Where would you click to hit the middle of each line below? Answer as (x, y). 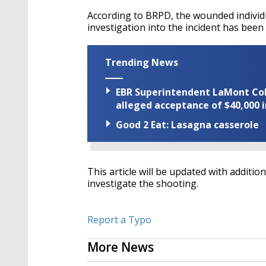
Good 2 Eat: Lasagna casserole (187, 125)
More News (121, 247)
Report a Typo (119, 220)
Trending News (142, 62)
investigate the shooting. (144, 184)
